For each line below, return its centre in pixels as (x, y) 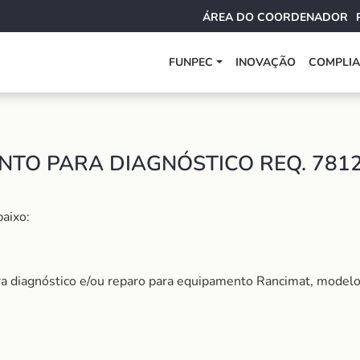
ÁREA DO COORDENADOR (275, 17)
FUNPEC (191, 62)
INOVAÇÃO (266, 62)
